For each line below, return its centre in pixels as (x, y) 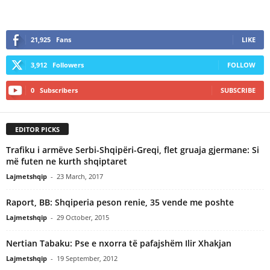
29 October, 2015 (83, 217)
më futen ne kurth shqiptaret (67, 161)
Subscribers (59, 90)
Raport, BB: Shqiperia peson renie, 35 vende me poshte (120, 202)
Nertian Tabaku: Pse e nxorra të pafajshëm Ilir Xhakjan (119, 243)
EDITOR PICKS (37, 129)
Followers (68, 64)
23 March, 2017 (80, 176)
